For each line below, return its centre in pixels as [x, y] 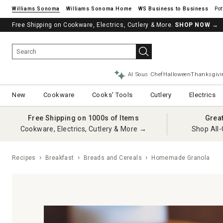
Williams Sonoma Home [99, 9]
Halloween [177, 74]
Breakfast [60, 158]
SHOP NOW [193, 25]
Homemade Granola [180, 158]
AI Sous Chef [146, 74]
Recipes [24, 158]
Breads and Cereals [113, 158]
